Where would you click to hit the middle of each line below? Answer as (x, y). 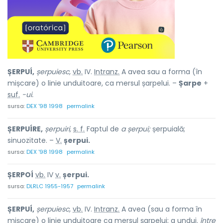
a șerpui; (136, 129)
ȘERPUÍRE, (25, 129)
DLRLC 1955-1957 (50, 186)
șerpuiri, (58, 129)
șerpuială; (168, 129)
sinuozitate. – (32, 140)
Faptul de (103, 129)
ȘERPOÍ (20, 175)
